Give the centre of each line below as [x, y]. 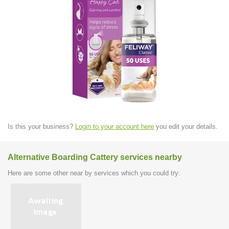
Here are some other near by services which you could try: [94, 173]
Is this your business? [41, 126]
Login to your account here [114, 126]
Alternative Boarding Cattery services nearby [95, 157]
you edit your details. [186, 126]
